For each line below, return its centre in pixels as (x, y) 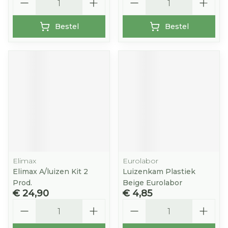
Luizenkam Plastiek (159, 172)
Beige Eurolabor (152, 183)
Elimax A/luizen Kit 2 (50, 172)
